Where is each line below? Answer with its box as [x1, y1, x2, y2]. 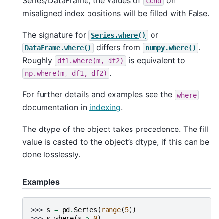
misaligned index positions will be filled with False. [22, 8, 209, 18]
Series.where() [91, 31, 146, 39]
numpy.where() [145, 44, 196, 52]
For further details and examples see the [22, 89, 175, 100]
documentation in [22, 102, 89, 112]
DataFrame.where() [25, 44, 91, 52]
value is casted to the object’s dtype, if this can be [22, 136, 209, 147]
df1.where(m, [57, 56, 104, 65]
